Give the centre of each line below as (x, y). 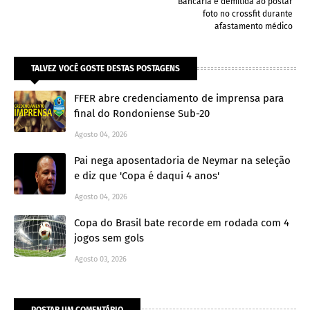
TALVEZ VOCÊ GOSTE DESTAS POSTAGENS (106, 68)
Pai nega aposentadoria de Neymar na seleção (182, 160)
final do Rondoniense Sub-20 (142, 113)
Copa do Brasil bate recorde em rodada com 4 (182, 222)
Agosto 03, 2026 (101, 259)
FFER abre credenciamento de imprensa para (179, 98)
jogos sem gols (109, 238)
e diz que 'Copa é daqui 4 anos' (147, 175)
